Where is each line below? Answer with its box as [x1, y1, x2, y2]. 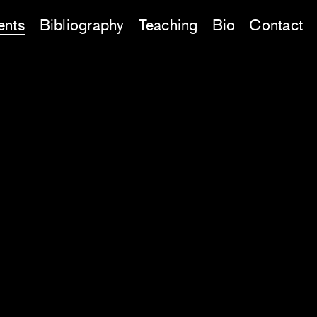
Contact [249, 16, 303, 35]
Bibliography [39, 16, 125, 35]
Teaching [138, 16, 198, 35]
